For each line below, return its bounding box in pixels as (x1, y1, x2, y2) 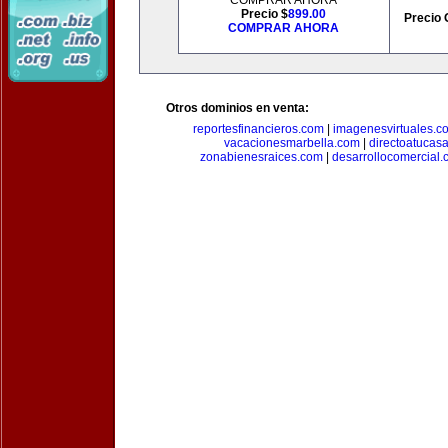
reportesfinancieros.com (193, 122, 324, 136)
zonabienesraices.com (200, 150, 323, 164)
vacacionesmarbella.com (224, 136, 360, 150)
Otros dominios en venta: (166, 101, 309, 115)
